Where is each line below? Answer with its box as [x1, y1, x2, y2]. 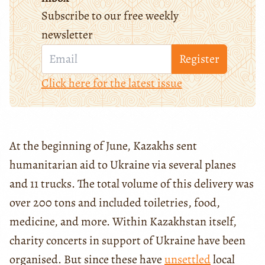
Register [179, 50, 219, 67]
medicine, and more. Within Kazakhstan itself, [9, 213, 237, 230]
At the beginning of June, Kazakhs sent [9, 137, 197, 154]
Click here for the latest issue [41, 75, 182, 91]
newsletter [41, 26, 93, 43]
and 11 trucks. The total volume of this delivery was [9, 175, 254, 192]
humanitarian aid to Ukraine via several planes [9, 156, 236, 173]
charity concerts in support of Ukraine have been [9, 232, 245, 248]
